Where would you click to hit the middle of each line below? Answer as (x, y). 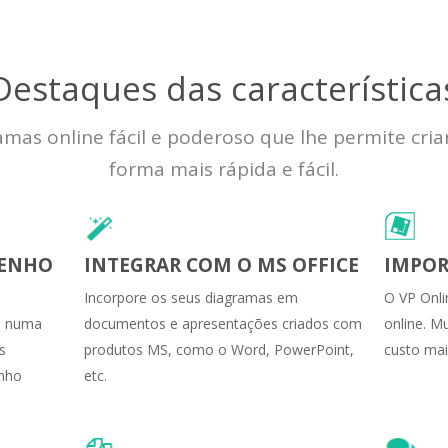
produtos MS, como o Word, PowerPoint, (219, 349)
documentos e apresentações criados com (223, 323)
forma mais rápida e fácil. (224, 168)
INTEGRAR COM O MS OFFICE (221, 264)
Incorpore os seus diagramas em (191, 297)
